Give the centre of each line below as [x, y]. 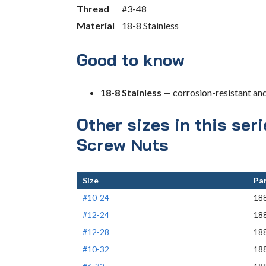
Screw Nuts [123, 145]
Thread [93, 8]
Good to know [131, 60]
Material [96, 25]
